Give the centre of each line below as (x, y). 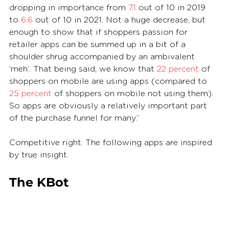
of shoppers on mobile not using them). (134, 93)
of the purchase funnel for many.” (74, 118)
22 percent (178, 69)
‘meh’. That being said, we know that (83, 69)
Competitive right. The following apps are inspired (112, 142)
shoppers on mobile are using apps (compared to (109, 81)
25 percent (30, 93)
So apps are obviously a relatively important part (109, 106)
